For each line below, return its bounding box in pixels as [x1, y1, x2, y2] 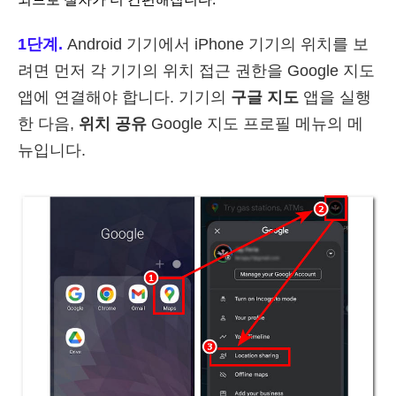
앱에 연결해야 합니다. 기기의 [18, 88, 231, 106]
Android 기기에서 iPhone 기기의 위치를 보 [63, 34, 369, 53]
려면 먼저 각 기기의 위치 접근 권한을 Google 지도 [18, 61, 375, 80]
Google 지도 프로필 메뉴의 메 [147, 114, 363, 133]
